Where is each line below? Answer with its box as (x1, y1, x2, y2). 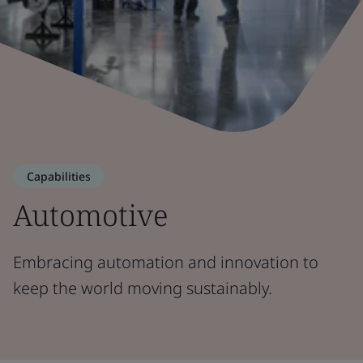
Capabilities (27, 169, 91, 184)
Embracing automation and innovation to (13, 251, 318, 273)
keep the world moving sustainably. (13, 277, 272, 299)
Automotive (13, 195, 169, 235)
